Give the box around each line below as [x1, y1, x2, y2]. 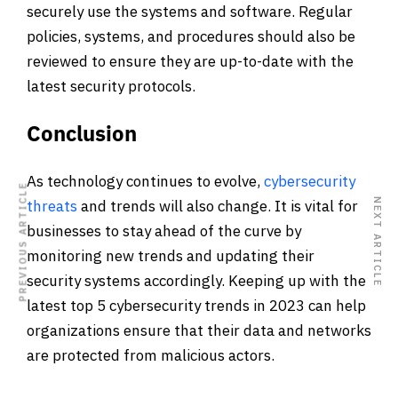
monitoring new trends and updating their [27, 245, 314, 266]
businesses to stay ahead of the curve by [27, 220, 301, 241]
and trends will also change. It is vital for [77, 195, 358, 216]
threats [27, 195, 77, 216]
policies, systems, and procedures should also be [27, 27, 355, 47]
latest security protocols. [27, 76, 195, 97]
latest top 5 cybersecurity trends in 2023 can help [27, 295, 366, 315]
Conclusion [27, 119, 137, 148]
